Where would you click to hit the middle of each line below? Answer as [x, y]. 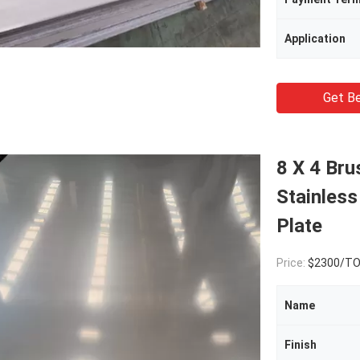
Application [315, 39]
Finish [301, 345]
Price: [292, 263]
